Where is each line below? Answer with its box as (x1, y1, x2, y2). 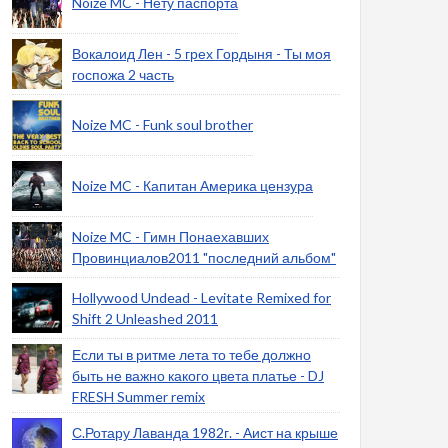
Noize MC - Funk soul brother (72, 116, 253, 133)
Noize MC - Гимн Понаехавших (72, 228, 269, 245)
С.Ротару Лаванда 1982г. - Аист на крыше (72, 424, 338, 441)
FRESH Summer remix (72, 388, 205, 405)
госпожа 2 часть (72, 66, 174, 83)
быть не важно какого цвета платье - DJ (72, 367, 324, 384)
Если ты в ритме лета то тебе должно (72, 346, 311, 363)
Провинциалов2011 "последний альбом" (72, 249, 336, 266)
